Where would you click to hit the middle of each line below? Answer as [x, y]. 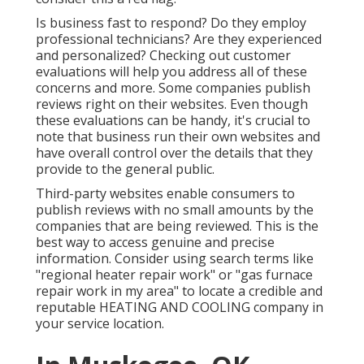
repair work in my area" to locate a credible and [179, 291]
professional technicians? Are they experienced [179, 39]
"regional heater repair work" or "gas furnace [174, 275]
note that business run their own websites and [178, 137]
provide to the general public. [125, 169]
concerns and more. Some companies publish [173, 88]
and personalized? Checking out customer [163, 56]
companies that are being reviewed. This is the [177, 226]
